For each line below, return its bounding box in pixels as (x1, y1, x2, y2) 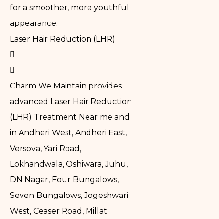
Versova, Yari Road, (10, 144, 81, 153)
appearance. (10, 19, 58, 28)
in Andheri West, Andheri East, (10, 128, 127, 138)
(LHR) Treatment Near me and (10, 112, 130, 122)
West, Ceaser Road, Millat (10, 206, 107, 216)
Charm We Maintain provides (10, 81, 122, 91)
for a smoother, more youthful (10, 3, 129, 13)
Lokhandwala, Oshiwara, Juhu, (10, 159, 128, 169)
